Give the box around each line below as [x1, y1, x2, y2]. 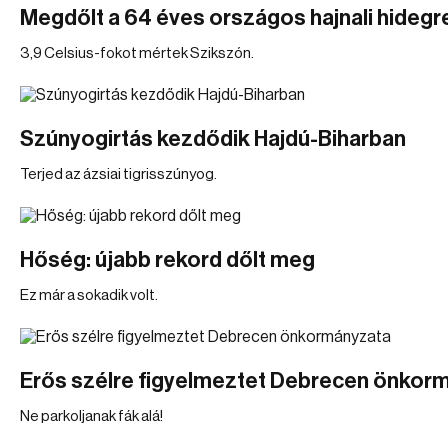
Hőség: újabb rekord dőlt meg [20, 249, 315, 271]
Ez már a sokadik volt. [20, 288, 158, 303]
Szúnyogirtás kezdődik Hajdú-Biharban [20, 128, 406, 150]
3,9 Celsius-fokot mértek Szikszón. [20, 46, 254, 61]
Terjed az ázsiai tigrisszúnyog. [20, 167, 217, 182]
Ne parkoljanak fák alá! [20, 409, 163, 424]
